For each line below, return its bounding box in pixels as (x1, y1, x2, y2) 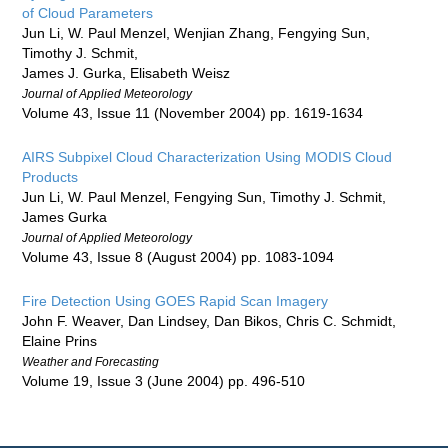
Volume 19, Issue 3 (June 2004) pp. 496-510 (22, 373, 306, 390)
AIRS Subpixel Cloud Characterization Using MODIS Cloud (22, 149, 393, 166)
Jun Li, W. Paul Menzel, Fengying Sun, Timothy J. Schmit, (22, 189, 387, 206)
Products (22, 169, 79, 186)
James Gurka (22, 209, 108, 226)
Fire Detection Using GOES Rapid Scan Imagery (22, 293, 329, 310)
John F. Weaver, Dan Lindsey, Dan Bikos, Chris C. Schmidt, (22, 313, 397, 330)
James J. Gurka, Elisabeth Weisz (22, 65, 231, 82)
